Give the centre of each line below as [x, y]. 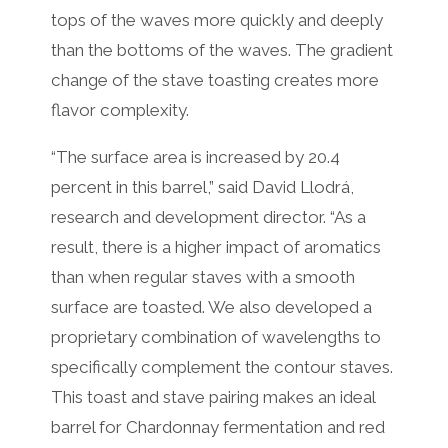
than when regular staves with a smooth [202, 276]
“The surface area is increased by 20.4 [195, 156]
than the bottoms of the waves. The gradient [221, 49]
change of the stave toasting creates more [214, 79]
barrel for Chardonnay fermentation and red [217, 426]
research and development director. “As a [208, 216]
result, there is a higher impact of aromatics [215, 246]
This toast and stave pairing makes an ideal [212, 396]
